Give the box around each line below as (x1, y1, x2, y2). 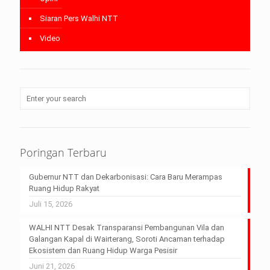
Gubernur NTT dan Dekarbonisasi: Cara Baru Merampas (29, 172, 222, 182)
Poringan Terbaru (20, 145, 107, 160)
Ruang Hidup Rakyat (29, 184, 99, 193)
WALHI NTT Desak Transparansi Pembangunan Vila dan (29, 223, 224, 233)
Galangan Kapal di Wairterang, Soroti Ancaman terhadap (29, 234, 225, 244)
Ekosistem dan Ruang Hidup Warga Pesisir (29, 246, 177, 256)
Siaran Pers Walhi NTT (40, 14, 118, 24)
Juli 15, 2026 (29, 199, 72, 209)
